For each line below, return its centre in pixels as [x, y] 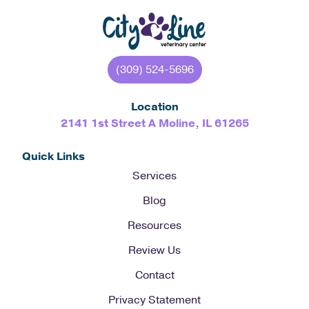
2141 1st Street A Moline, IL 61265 [154, 123]
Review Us [154, 250]
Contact [154, 275]
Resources [154, 225]
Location [154, 107]
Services [154, 176]
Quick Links [53, 156]
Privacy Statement [154, 300]
